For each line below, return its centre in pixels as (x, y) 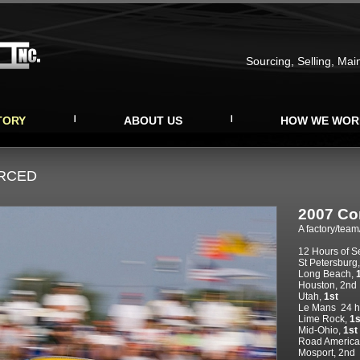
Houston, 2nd (327, 285)
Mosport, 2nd (327, 353)
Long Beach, (327, 274)
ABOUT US (153, 121)
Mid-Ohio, (321, 330)
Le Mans (317, 308)
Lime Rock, (324, 319)
